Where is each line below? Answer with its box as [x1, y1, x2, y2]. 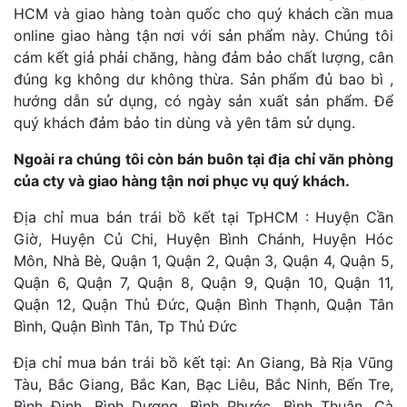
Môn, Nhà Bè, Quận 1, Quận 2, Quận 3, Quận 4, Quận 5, [14, 252, 393, 271]
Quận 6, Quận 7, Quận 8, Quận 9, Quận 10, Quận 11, [14, 273, 393, 293]
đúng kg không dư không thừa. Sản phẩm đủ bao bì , [14, 70, 393, 89]
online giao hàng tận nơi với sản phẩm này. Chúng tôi [14, 26, 393, 45]
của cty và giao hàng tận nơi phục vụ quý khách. [14, 172, 350, 191]
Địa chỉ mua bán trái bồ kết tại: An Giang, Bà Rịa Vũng [14, 353, 393, 372]
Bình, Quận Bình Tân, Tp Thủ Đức [14, 317, 237, 336]
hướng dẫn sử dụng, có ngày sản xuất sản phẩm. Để [14, 92, 393, 111]
